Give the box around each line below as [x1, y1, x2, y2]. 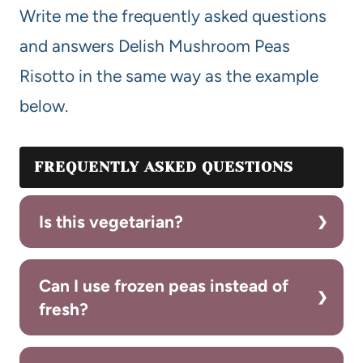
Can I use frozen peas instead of [39, 275, 288, 297]
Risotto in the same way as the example [19, 66, 318, 87]
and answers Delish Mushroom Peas [19, 36, 290, 57]
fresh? [39, 299, 88, 320]
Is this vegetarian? [39, 211, 183, 233]
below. [19, 96, 68, 117]
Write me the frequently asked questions [19, 6, 327, 27]
